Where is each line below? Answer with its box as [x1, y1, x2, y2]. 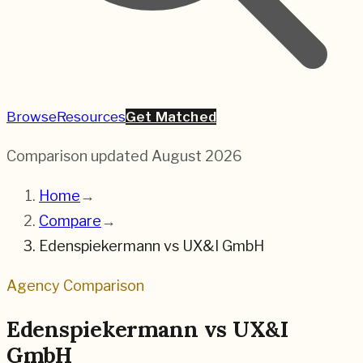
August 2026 [152, 147, 242, 164]
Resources [57, 109, 126, 125]
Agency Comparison [6, 277, 144, 294]
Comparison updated [6, 147, 148, 164]
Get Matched [126, 109, 216, 125]
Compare [39, 212, 101, 229]
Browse [6, 109, 57, 125]
